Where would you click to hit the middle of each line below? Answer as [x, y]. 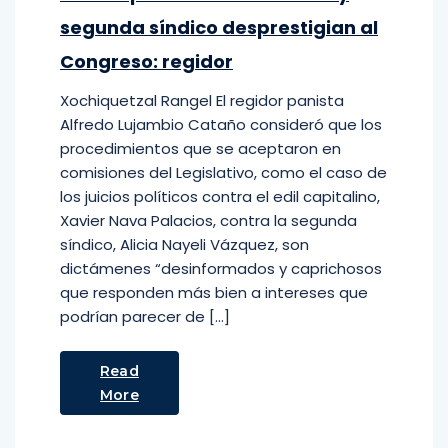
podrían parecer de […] [145, 316]
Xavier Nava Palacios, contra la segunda [208, 220]
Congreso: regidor [146, 61]
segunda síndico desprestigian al [219, 27]
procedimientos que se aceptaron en [200, 148]
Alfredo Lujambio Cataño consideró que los [221, 124]
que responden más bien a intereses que [214, 292]
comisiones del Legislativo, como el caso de [223, 172]
